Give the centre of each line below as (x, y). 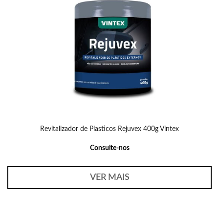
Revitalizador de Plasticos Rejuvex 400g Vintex (109, 129)
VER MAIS (109, 177)
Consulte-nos (109, 148)
